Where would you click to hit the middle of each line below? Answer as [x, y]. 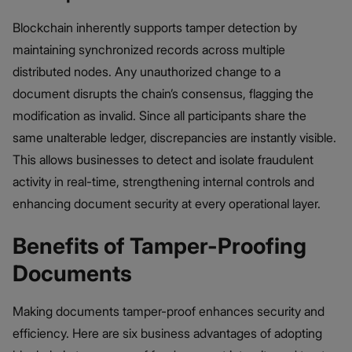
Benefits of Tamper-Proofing [159, 246]
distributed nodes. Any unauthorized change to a [147, 71]
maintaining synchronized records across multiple [149, 49]
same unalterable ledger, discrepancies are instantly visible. [174, 137]
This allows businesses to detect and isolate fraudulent [163, 159]
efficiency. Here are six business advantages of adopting [167, 334]
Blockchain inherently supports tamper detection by [155, 27]
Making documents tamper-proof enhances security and [169, 312]
